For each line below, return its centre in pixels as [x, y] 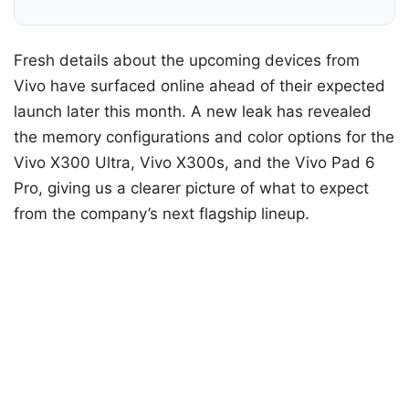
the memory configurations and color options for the [204, 137]
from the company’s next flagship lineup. [162, 214]
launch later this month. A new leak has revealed [193, 112]
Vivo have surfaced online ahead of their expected [199, 86]
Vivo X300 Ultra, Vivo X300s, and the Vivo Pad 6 [194, 163]
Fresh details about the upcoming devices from [187, 61]
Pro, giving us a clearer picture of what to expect [191, 189]
